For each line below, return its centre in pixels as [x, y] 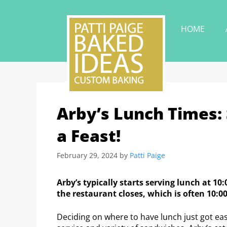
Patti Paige [147, 155]
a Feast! [89, 136]
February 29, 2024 [87, 155]
